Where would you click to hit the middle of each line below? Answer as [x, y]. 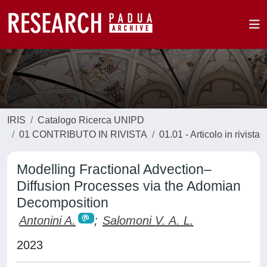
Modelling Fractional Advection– [114, 169]
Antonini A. [47, 221]
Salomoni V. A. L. [148, 221]
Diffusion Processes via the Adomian [129, 186]
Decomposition [63, 203]
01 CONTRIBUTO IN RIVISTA [83, 134]
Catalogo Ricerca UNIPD [91, 120]
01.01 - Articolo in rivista [209, 134]
